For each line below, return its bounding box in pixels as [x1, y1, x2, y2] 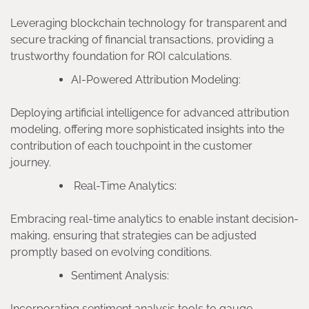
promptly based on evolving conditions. [10, 246, 220, 259]
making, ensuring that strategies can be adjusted [10, 229, 257, 243]
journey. [10, 156, 57, 170]
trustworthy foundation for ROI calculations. [10, 50, 240, 63]
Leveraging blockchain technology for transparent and [10, 17, 287, 30]
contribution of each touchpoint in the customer [10, 139, 252, 153]
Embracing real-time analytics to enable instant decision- [10, 212, 299, 226]
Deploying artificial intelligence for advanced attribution [10, 106, 289, 120]
